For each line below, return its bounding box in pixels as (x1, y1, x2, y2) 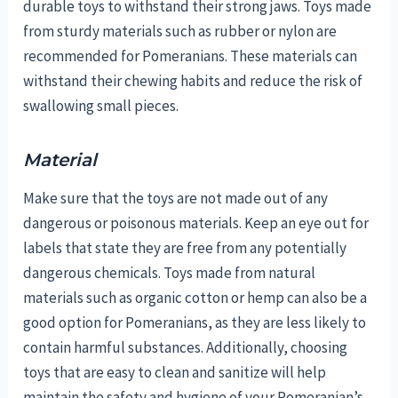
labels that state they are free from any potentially (23, 238, 347, 259)
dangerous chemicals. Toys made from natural (23, 263, 316, 283)
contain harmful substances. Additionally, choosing (23, 338, 348, 358)
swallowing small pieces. (23, 96, 182, 116)
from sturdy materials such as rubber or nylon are (23, 21, 338, 42)
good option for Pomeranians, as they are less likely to (23, 313, 367, 333)
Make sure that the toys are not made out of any (23, 188, 329, 209)
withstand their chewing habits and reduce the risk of (23, 71, 363, 92)
